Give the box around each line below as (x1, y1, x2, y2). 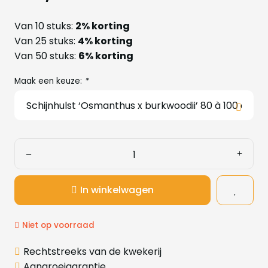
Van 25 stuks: (14, 34, 78, 48)
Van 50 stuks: (14, 49, 78, 63)
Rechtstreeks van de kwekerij (23, 245, 162, 258)
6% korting (78, 49, 133, 63)
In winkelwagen (80, 183, 154, 197)
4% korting (78, 34, 133, 48)
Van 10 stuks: (14, 19, 75, 33)
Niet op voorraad (22, 220, 95, 231)
